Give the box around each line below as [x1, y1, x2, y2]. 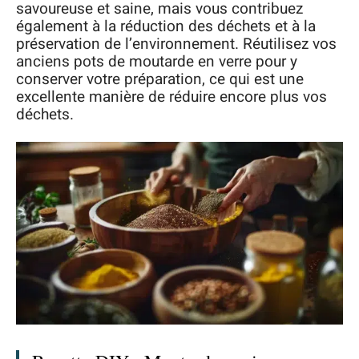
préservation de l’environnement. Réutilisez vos [16, 33, 337, 55]
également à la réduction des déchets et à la [16, 15, 316, 38]
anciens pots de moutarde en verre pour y [16, 50, 297, 73]
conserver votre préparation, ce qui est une [16, 68, 304, 91]
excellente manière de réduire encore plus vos [16, 86, 327, 108]
